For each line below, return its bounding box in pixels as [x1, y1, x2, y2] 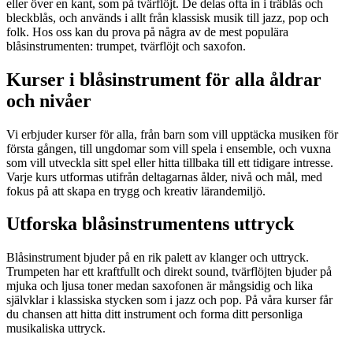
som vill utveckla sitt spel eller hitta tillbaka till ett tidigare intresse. [6, 155, 333, 169]
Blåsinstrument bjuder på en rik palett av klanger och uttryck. [6, 251, 309, 265]
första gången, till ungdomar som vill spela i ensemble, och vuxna [6, 141, 331, 155]
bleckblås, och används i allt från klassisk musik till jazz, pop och [6, 10, 329, 24]
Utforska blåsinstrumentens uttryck [6, 214, 294, 235]
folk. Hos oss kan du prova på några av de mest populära [6, 24, 288, 39]
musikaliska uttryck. [6, 321, 106, 336]
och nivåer [6, 90, 91, 111]
